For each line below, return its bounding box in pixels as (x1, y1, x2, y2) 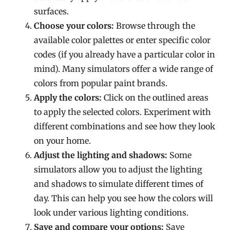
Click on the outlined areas (102, 92, 209, 103)
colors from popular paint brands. (34, 78, 168, 88)
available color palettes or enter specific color (34, 35, 211, 45)
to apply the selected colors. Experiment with (34, 107, 212, 117)
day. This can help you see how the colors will (34, 193, 214, 203)
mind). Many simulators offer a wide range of (34, 64, 214, 74)
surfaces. (34, 6, 69, 16)
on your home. (34, 136, 91, 146)
